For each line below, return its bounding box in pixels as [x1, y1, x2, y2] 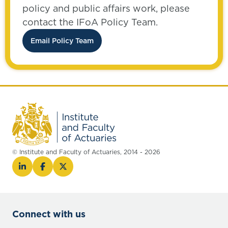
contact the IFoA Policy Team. [22, 16, 158, 28]
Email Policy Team [31, 36, 94, 46]
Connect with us [12, 208, 85, 220]
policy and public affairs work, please [22, 2, 190, 15]
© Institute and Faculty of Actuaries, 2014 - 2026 [12, 148, 160, 156]
